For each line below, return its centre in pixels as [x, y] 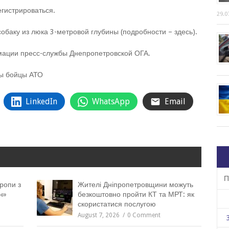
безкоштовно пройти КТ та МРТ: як [136, 194]
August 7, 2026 [99, 215]
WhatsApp [111, 101]
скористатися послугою [117, 204]
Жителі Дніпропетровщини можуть [136, 185]
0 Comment [144, 215]
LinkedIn [41, 101]
